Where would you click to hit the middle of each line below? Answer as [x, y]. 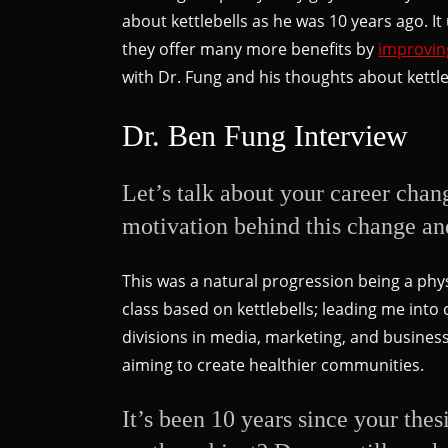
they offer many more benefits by [250, 48]
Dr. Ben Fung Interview [265, 135]
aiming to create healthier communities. [273, 364]
